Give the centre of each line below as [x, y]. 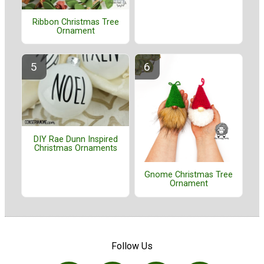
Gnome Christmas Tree [189, 175]
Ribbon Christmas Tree [75, 22]
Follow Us [132, 246]
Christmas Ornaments [75, 148]
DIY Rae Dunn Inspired [75, 139]
